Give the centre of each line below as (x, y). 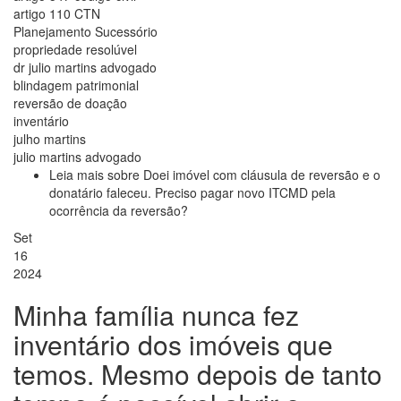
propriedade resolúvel (75, 49)
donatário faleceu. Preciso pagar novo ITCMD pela (192, 192)
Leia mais (78, 174)
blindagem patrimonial (76, 85)
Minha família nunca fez (156, 314)
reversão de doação (70, 102)
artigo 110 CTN (57, 13)
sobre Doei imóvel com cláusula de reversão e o (244, 174)
